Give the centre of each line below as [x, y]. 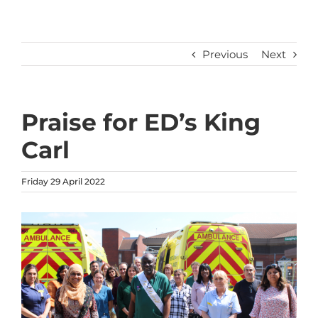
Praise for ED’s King [141, 122]
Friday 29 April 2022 [63, 181]
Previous [225, 54]
